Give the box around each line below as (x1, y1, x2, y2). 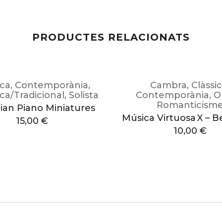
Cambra (150, 80, 187, 91)
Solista (69, 90, 99, 101)
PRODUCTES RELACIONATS (32, 31, 190, 43)
